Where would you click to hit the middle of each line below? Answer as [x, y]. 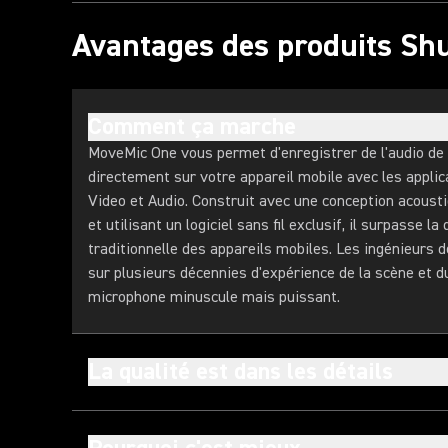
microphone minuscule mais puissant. [214, 297]
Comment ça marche [192, 126]
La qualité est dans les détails [240, 371]
